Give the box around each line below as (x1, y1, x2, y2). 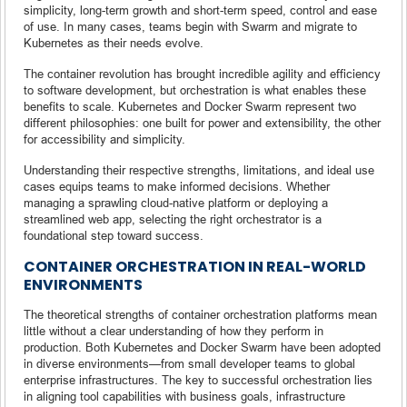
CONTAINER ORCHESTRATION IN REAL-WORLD (24, 255, 366, 277)
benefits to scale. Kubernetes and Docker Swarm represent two (24, 98, 356, 114)
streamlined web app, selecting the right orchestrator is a (24, 211, 322, 226)
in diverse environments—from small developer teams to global (24, 355, 355, 371)
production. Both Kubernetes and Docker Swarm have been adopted (24, 339, 381, 354)
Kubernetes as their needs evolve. (24, 35, 203, 50)
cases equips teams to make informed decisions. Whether (24, 178, 330, 194)
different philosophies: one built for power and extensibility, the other (24, 114, 381, 130)
